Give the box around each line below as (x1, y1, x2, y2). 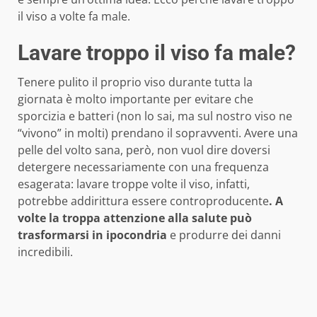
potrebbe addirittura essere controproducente (18, 193, 269, 209)
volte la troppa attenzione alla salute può (18, 210, 252, 226)
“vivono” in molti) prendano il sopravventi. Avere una (18, 125, 298, 142)
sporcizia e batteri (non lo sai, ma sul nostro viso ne (18, 108, 292, 125)
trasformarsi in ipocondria (18, 227, 167, 243)
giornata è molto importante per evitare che (18, 91, 253, 108)
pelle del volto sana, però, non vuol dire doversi (18, 142, 270, 158)
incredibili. (18, 244, 73, 260)
